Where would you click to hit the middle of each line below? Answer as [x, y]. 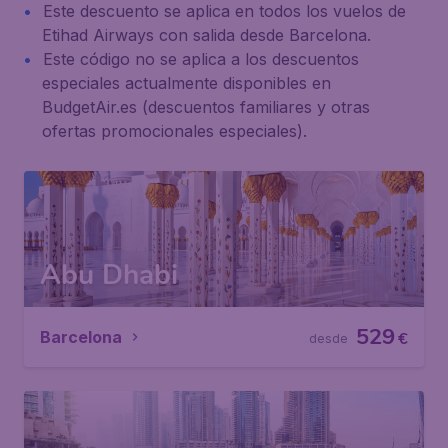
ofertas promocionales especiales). [174, 131]
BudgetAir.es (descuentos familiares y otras [206, 107]
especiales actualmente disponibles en [186, 83]
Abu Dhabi [109, 275]
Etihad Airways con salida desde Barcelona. [206, 35]
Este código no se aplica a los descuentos [201, 59]
